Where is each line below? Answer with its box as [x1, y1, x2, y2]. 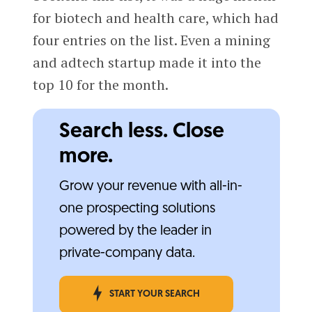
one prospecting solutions [58, 202, 215, 217]
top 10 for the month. [32, 75, 169, 95]
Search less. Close [58, 121, 224, 143]
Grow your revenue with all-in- [58, 180, 242, 194]
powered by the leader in [58, 224, 212, 239]
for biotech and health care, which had [32, 8, 279, 28]
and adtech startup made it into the [32, 53, 261, 72]
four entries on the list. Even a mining [32, 31, 270, 50]
